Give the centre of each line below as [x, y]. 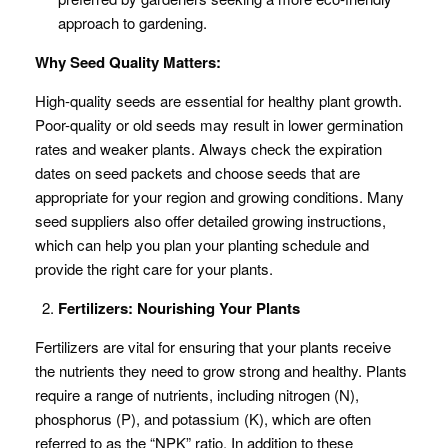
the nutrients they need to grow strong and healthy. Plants [221, 370]
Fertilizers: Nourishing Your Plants [178, 308]
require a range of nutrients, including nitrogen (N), [197, 394]
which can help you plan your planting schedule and [202, 244]
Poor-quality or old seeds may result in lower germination [219, 124]
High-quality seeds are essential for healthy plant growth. [218, 100]
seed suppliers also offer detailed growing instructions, [210, 220]
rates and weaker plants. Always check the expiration [208, 148]
